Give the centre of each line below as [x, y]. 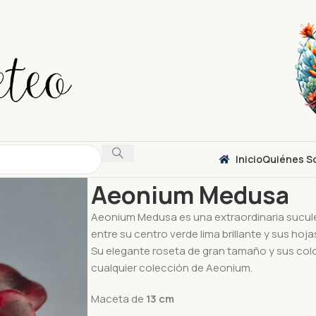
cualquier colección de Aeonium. [171, 268]
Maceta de [118, 299]
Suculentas [149, 172]
